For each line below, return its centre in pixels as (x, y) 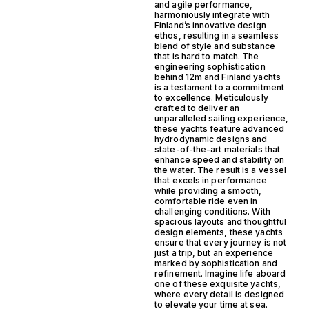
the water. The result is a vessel (221, 170)
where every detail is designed (220, 294)
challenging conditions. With (212, 211)
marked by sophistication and (216, 263)
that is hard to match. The (207, 56)
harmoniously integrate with (212, 14)
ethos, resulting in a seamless (217, 35)
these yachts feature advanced (219, 128)
